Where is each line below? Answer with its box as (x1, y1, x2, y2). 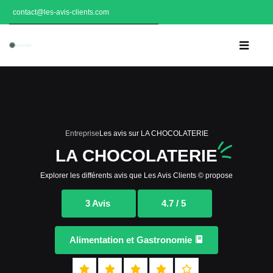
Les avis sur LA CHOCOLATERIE (99, 129, 208, 138)
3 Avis (85, 198, 110, 208)
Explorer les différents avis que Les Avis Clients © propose (40, 171, 233, 180)
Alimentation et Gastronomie (69, 235, 194, 245)
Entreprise (65, 129, 99, 138)
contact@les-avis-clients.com (13, 8, 109, 16)
